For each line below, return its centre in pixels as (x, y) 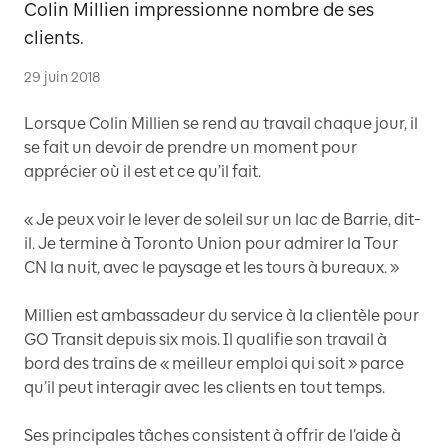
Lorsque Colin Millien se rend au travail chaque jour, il (221, 123)
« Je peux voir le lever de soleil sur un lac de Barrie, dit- (222, 219)
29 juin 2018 (62, 77)
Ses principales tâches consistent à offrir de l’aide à (212, 435)
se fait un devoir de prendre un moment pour (190, 147)
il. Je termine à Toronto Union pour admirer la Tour (211, 243)
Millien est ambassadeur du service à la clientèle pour (221, 315)
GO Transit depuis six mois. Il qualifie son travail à (205, 339)
